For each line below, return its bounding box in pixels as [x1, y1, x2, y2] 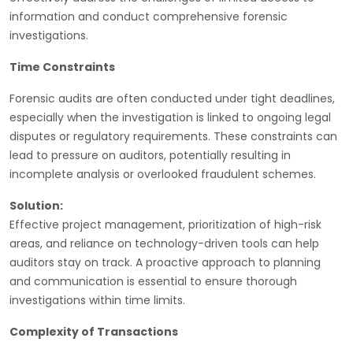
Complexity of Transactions [9, 323, 178, 340]
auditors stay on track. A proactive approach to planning [9, 254, 321, 270]
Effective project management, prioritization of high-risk [9, 216, 321, 232]
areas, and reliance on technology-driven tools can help [9, 235, 319, 251]
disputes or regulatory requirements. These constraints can [9, 128, 337, 144]
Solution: [9, 197, 63, 214]
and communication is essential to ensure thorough [9, 273, 297, 289]
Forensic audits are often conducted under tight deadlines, [9, 90, 335, 106]
